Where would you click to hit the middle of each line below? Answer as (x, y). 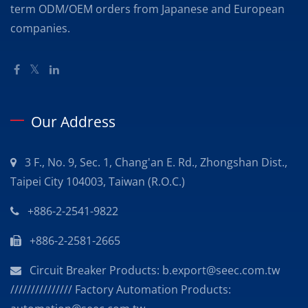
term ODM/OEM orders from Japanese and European (147, 9)
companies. (40, 29)
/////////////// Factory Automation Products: (121, 290)
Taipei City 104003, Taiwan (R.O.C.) (98, 182)
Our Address (73, 122)
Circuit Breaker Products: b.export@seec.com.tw (155, 271)
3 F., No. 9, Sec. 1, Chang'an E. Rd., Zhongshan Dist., (156, 163)
